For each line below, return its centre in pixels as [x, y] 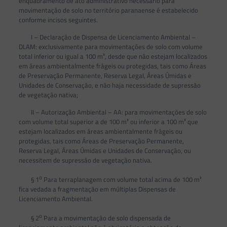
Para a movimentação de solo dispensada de [106, 218]
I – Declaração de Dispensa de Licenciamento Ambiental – [107, 37]
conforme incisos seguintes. [58, 20]
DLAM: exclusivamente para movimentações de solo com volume [110, 46]
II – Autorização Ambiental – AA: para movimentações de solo [112, 112]
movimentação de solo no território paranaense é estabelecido [108, 10]
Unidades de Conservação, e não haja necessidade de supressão [109, 85]
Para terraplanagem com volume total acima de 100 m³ [122, 179]
